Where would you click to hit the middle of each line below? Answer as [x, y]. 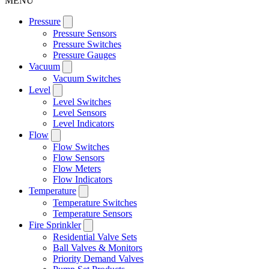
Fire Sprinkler [55, 225]
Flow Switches [81, 147]
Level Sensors [80, 113]
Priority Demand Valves [98, 258]
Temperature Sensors [92, 213]
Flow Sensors [79, 158]
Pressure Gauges [84, 55]
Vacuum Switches [87, 78]
